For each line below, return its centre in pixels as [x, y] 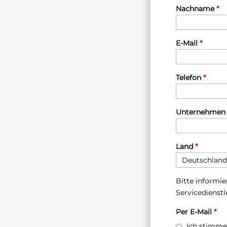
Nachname [196, 8]
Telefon [190, 77]
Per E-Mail [195, 212]
